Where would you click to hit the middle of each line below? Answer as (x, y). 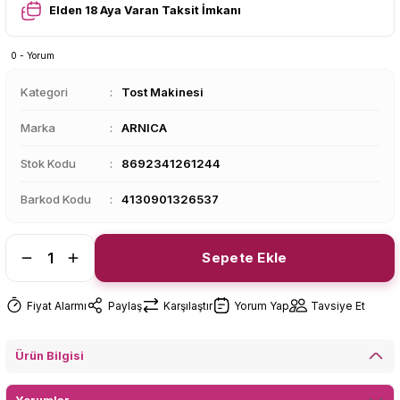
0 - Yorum (33, 55)
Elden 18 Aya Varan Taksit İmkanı (145, 10)
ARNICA (144, 128)
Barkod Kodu (56, 199)
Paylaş (125, 305)
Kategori (44, 92)
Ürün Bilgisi (50, 356)
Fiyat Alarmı (57, 305)
